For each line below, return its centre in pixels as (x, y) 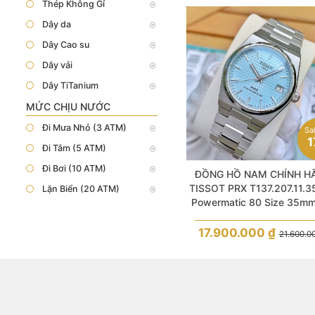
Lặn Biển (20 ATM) (81, 189)
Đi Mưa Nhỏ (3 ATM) (84, 128)
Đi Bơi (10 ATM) (74, 168)
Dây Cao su (66, 45)
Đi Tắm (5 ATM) (74, 148)
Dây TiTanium (70, 85)
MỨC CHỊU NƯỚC (68, 107)
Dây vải (57, 65)
